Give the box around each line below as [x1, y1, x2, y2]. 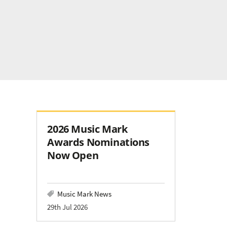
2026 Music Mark [47, 122, 128, 136]
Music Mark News [57, 188, 112, 200]
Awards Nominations [47, 135, 150, 149]
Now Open [47, 148, 99, 163]
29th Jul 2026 [47, 202, 88, 213]
